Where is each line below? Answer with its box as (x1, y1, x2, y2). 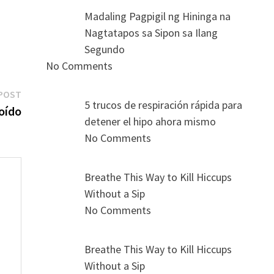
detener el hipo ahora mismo (84, 114, 217, 129)
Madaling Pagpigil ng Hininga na (84, 9, 231, 24)
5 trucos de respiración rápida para (84, 98, 243, 113)
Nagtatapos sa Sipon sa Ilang (84, 26, 218, 40)
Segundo (84, 42, 125, 57)
